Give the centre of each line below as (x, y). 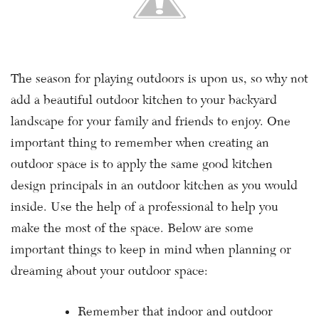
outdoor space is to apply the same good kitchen (142, 164)
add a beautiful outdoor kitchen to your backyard (144, 100)
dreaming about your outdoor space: (109, 271)
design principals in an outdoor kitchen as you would (154, 185)
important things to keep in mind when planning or (151, 250)
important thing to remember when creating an (140, 143)
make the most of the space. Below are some (132, 228)
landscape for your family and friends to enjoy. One (151, 121)
